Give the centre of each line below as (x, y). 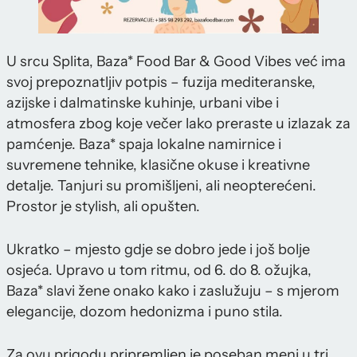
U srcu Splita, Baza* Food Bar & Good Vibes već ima (176, 62)
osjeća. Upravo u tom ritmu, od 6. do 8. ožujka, (159, 271)
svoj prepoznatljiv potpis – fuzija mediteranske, (161, 82)
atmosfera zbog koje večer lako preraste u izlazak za (178, 124)
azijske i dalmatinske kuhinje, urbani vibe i (143, 103)
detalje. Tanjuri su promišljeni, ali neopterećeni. (161, 186)
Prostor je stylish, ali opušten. (103, 207)
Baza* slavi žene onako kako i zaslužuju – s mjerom (173, 291)
